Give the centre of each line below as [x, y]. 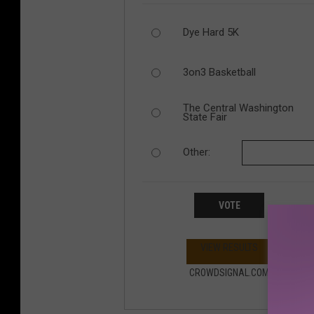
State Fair [205, 117]
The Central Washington [238, 108]
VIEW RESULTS [229, 247]
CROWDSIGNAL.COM [229, 272]
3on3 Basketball [219, 72]
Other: [196, 152]
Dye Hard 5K [211, 32]
